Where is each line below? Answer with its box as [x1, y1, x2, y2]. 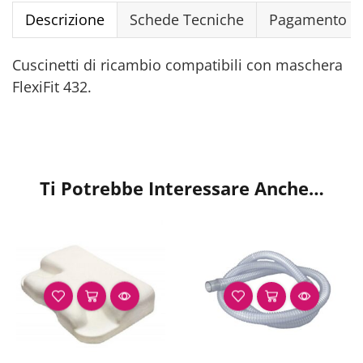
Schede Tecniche [130, 10, 244, 29]
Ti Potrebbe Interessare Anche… [39, 175, 324, 201]
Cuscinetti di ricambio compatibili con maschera [12, 55, 343, 75]
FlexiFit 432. [12, 77, 92, 96]
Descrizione [25, 10, 105, 29]
